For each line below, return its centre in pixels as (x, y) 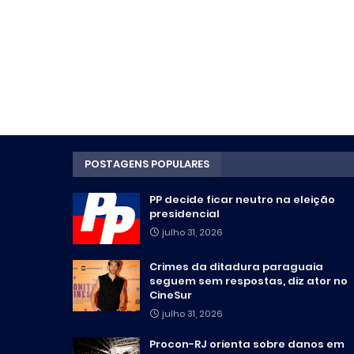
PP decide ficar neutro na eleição (242, 200)
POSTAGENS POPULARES (147, 164)
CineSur (171, 295)
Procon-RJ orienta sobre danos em (247, 344)
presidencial (185, 214)
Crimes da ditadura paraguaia (236, 267)
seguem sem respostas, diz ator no (249, 281)
